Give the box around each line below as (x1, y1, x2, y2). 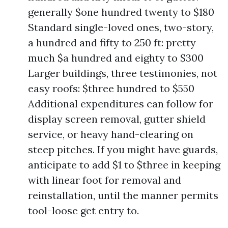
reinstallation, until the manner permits (28, 189, 218, 202)
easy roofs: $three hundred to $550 (28, 82, 194, 95)
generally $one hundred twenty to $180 (28, 6, 214, 18)
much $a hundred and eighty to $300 (28, 51, 204, 64)
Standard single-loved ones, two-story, (28, 21, 214, 34)
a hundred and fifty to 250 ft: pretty (28, 36, 196, 49)
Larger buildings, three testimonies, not (28, 67, 217, 79)
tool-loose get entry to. (28, 204, 139, 217)
